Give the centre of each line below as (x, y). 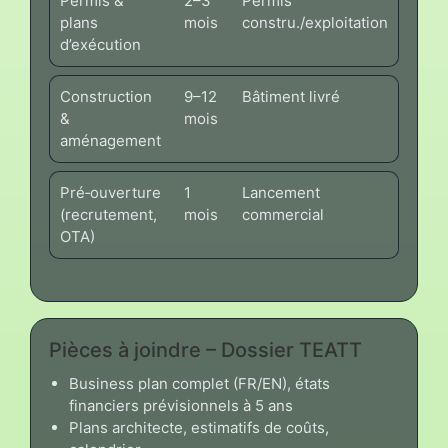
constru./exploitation (315, 23)
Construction (106, 97)
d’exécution (100, 45)
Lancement (281, 193)
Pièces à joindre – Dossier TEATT (205, 350)
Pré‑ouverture (110, 193)
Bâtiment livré (291, 97)
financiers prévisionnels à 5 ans (181, 406)
